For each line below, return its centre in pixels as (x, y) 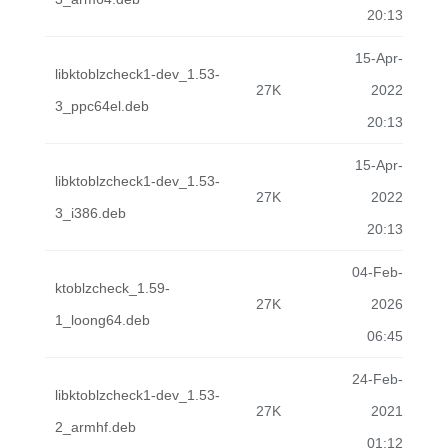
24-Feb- (377, 379)
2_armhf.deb (95, 427)
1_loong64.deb (102, 320)
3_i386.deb (90, 213)
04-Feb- (377, 272)
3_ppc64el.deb (102, 106)
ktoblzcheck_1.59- (112, 288)
